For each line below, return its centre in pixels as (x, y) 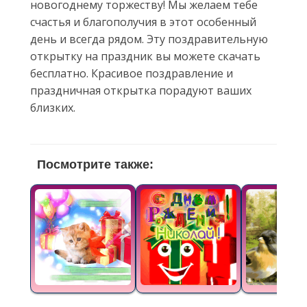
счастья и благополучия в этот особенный (143, 22)
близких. (53, 108)
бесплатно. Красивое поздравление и (132, 73)
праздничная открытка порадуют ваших (141, 90)
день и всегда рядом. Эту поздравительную (149, 39)
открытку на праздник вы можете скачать (145, 56)
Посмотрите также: (95, 164)
